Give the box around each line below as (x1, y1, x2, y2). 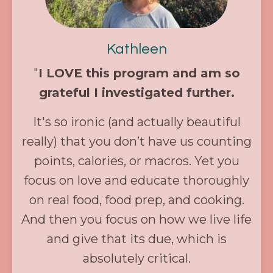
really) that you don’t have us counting (21, 134, 252, 149)
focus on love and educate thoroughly (24, 173, 249, 188)
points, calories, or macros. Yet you (34, 154, 239, 169)
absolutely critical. (82, 251, 191, 266)
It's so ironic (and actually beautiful (32, 115, 241, 130)
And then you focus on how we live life (21, 212, 252, 227)
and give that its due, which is (46, 232, 227, 247)
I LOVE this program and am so (38, 66, 240, 81)
